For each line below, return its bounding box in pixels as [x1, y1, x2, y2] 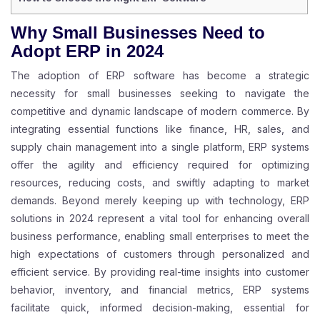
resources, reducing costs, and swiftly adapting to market [11, 176, 309, 189]
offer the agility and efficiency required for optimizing [11, 159, 309, 171]
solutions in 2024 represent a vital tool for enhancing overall [11, 212, 309, 225]
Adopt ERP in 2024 [11, 41, 164, 61]
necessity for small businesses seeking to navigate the [11, 87, 309, 100]
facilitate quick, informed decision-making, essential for [11, 301, 309, 314]
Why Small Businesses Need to [11, 23, 265, 43]
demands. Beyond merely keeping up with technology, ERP [11, 194, 309, 207]
